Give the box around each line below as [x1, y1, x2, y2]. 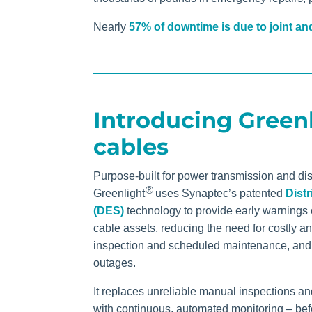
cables [93, 133, 169, 161]
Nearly [93, 20, 130, 33]
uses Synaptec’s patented [155, 187, 286, 200]
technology [124, 205, 185, 217]
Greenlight [93, 187, 146, 200]
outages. [93, 257, 136, 270]
